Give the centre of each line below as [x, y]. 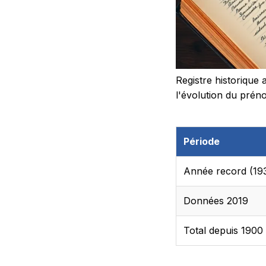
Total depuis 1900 [223, 230]
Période [202, 141]
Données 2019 [216, 200]
